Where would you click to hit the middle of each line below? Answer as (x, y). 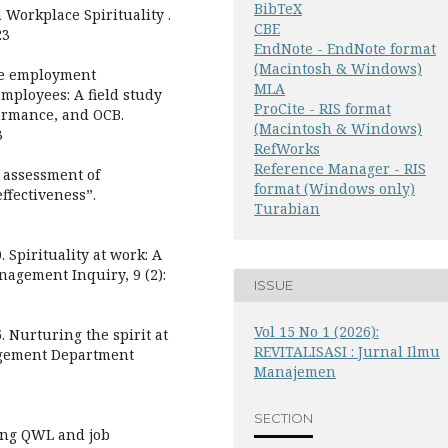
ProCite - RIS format (322, 108)
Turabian (287, 208)
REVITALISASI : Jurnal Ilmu (347, 351)
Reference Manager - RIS (340, 168)
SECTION (283, 418)
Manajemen (295, 371)
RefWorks (287, 148)
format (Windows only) (334, 188)
